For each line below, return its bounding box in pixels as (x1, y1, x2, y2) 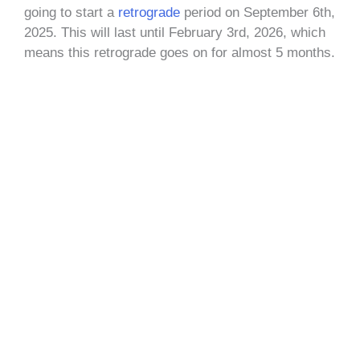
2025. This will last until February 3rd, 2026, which (24, 24, 325, 40)
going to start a (24, 4, 118, 20)
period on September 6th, (180, 4, 335, 20)
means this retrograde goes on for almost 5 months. (24, 44, 335, 60)
